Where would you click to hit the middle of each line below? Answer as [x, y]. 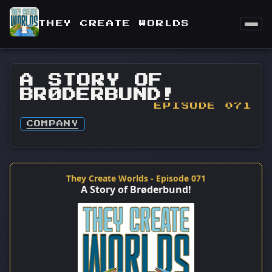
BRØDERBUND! [98, 95]
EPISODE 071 [203, 106]
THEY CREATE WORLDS [115, 24]
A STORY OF [92, 81]
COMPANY [53, 124]
